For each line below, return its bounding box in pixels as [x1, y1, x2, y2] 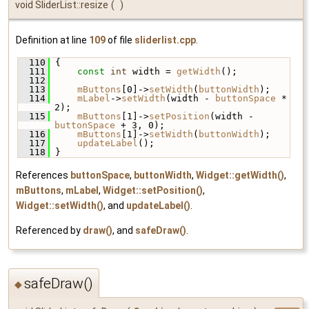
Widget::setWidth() [16, 199, 103, 211]
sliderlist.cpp [134, 34, 196, 46]
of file [106, 34, 134, 46]
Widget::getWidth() [196, 169, 284, 181]
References [16, 169, 70, 181]
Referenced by [16, 224, 83, 236]
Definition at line [16, 34, 89, 46]
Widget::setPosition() [103, 184, 203, 196]
